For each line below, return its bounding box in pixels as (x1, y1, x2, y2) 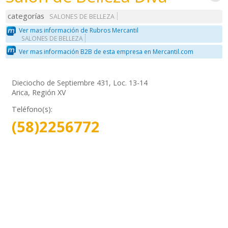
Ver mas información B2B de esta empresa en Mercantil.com (19, 47, 194, 56)
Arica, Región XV (12, 87, 66, 97)
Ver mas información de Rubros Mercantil (19, 25, 139, 35)
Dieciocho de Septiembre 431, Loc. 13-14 (12, 77, 148, 88)
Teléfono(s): (12, 104, 53, 114)
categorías (8, 11, 45, 21)
